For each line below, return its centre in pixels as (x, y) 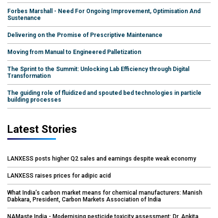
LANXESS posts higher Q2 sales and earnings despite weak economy (102, 158)
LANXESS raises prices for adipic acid (59, 175)
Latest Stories (42, 129)
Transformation (29, 76)
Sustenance (24, 18)
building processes (34, 100)
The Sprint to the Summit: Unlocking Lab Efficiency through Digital (98, 69)
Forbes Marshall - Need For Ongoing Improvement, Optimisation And (104, 11)
